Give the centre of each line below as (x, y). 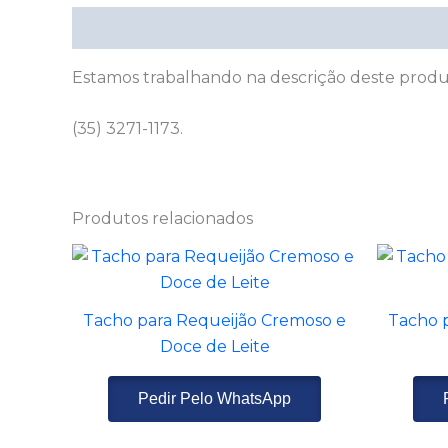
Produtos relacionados (162, 219)
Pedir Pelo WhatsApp (214, 399)
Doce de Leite (214, 347)
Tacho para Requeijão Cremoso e (214, 321)
